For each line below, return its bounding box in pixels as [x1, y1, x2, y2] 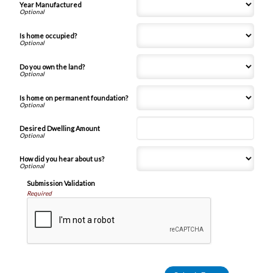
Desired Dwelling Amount [19, 124, 100, 132]
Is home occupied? [19, 32, 77, 40]
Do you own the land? [19, 63, 85, 71]
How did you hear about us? [19, 154, 104, 163]
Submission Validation [27, 179, 95, 187]
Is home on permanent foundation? [19, 94, 128, 102]
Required [27, 189, 52, 197]
